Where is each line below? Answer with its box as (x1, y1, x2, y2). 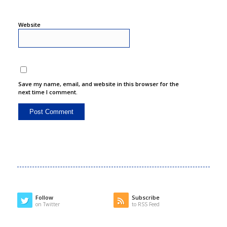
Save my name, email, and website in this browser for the (18, 80, 179, 88)
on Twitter (35, 201, 60, 208)
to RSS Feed (131, 201, 160, 208)
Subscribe (131, 194, 160, 202)
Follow (35, 194, 53, 202)
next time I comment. (18, 88, 78, 96)
